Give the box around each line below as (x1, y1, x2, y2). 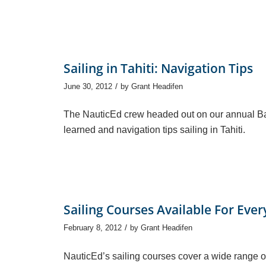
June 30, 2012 (64, 81, 112, 91)
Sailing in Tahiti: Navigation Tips (64, 59, 253, 77)
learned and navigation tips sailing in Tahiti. (64, 125, 245, 135)
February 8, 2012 (64, 223, 122, 233)
